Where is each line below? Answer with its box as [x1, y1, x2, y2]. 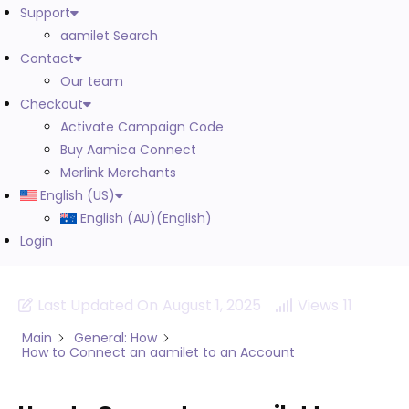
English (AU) [80, 208, 157, 227]
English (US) [40, 185, 116, 204]
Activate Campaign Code [60, 117, 224, 136]
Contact [20, 48, 74, 68]
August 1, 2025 [163, 294, 261, 316]
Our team [60, 71, 123, 90]
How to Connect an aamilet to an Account [22, 343, 295, 362]
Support [20, 3, 70, 22]
